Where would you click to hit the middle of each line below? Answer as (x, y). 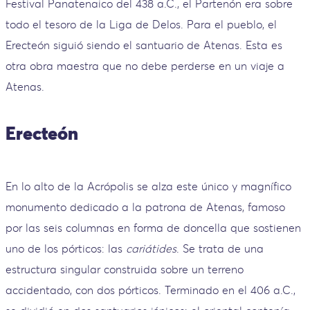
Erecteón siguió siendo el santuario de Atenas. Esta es (144, 45)
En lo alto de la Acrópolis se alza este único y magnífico (148, 186)
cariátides (151, 249)
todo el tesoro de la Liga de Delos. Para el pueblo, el (141, 25)
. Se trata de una (220, 249)
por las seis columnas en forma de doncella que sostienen (153, 228)
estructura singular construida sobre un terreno (125, 270)
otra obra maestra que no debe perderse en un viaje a (145, 66)
